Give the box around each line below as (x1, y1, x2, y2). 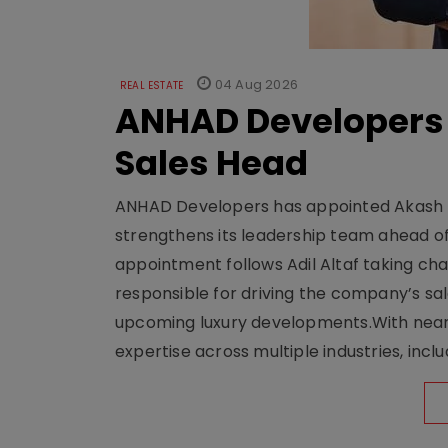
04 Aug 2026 (211, 75, 299, 94)
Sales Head (115, 139, 308, 187)
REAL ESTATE (120, 78, 184, 93)
